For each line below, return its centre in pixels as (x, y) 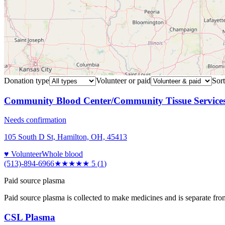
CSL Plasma (30, 217)
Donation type (27, 80)
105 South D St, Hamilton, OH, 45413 (66, 137)
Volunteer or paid (123, 80)
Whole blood (62, 154)
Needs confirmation (35, 120)
